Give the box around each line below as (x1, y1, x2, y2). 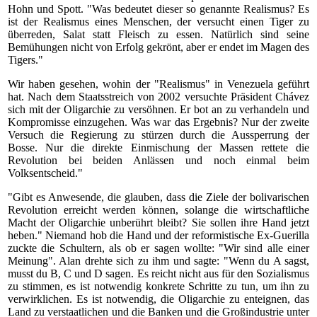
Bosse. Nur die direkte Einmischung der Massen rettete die (8, 142, 309, 154)
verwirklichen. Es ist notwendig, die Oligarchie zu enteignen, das (8, 293, 309, 305)
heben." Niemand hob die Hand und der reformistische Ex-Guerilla (8, 229, 309, 241)
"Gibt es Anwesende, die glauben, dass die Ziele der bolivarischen (8, 191, 309, 203)
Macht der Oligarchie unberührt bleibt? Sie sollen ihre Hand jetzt (8, 217, 309, 229)
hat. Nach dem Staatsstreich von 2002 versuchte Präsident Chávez (8, 91, 309, 103)
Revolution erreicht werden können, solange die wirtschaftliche (8, 204, 309, 216)
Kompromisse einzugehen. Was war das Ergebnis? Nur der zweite (8, 116, 309, 128)
